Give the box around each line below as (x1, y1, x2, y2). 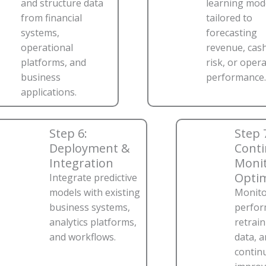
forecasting (206, 26, 257, 40)
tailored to (206, 11, 252, 25)
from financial (21, 11, 82, 25)
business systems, (49, 201, 130, 214)
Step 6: (49, 125, 87, 142)
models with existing (49, 186, 140, 199)
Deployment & (49, 140, 130, 157)
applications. (21, 85, 77, 99)
